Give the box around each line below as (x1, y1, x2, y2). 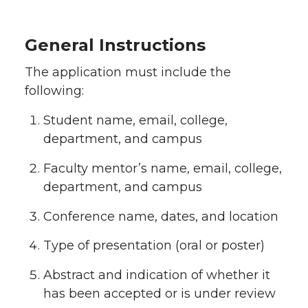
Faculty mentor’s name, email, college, (43, 160, 282, 176)
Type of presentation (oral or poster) (43, 238, 265, 254)
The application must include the (25, 65, 231, 80)
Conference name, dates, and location (43, 208, 278, 224)
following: (25, 83, 84, 98)
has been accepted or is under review (43, 286, 276, 301)
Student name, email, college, (43, 113, 228, 128)
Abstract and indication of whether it (43, 267, 270, 283)
